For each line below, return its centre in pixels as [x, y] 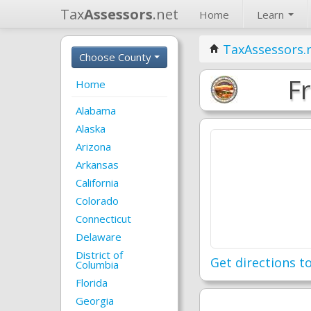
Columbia [97, 264]
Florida [92, 283]
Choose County [117, 57]
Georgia [95, 301]
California [97, 183]
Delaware [99, 237]
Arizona [93, 146]
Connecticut [103, 219]
